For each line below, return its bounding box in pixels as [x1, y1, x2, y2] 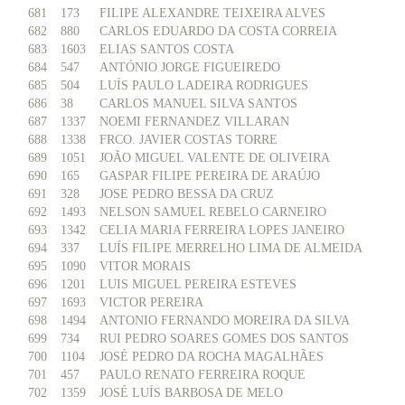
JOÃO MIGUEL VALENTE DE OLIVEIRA [99, 151, 330, 165]
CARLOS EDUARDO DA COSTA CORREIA [99, 24, 337, 38]
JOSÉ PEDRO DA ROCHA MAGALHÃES [99, 350, 324, 363]
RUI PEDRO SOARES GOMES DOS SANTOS [99, 332, 349, 345]
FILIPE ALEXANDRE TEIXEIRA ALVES [99, 6, 325, 20]
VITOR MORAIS [99, 259, 191, 273]
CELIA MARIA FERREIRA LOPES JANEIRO [99, 223, 344, 237]
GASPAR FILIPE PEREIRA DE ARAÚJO [99, 169, 320, 183]
